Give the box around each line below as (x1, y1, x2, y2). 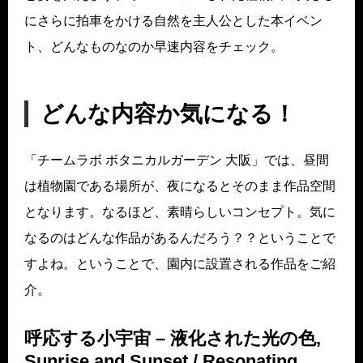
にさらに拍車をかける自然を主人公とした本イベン (24, 14, 322, 28)
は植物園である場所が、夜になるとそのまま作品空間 (24, 179, 335, 194)
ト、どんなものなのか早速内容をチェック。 (24, 40, 284, 54)
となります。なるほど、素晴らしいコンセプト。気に (24, 205, 335, 220)
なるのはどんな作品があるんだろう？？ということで (24, 231, 335, 246)
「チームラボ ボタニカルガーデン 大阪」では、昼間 (24, 153, 329, 168)
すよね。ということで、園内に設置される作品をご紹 (24, 257, 335, 271)
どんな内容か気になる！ (41, 101, 296, 127)
